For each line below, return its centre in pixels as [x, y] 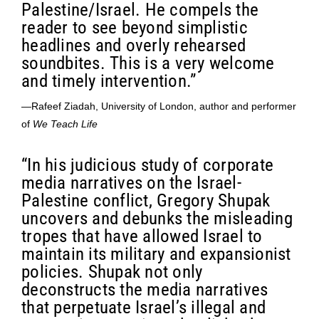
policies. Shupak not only [112, 272]
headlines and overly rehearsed [134, 46]
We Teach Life [65, 124]
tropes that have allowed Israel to [142, 236]
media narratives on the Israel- [131, 183]
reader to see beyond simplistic [135, 28]
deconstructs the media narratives [145, 290]
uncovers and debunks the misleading [157, 219]
